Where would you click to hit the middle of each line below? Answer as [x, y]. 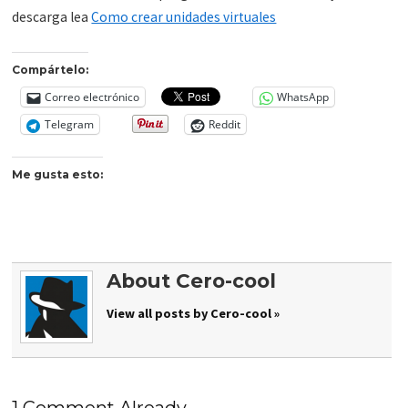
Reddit [225, 125]
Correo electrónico [92, 97]
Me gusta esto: [58, 174]
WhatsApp [303, 97]
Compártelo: [51, 70]
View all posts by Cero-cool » [193, 313]
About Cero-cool [191, 280]
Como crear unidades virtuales [184, 17]
